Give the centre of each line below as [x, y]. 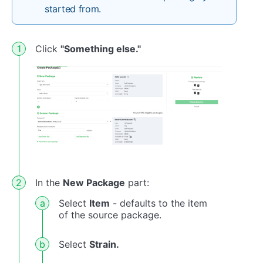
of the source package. [110, 215]
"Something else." [101, 49]
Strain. [104, 244]
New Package [94, 182]
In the [49, 182]
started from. [73, 9]
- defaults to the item [159, 203]
